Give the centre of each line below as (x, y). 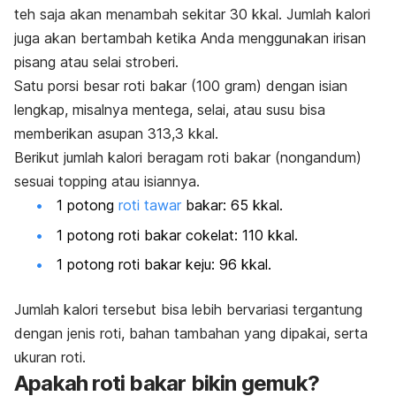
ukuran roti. (52, 358)
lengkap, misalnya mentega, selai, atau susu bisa (170, 110)
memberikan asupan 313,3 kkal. (116, 134)
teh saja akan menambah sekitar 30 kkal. (150, 15)
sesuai (36, 182)
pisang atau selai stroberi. (99, 62)
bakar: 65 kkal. (232, 206)
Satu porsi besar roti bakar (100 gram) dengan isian (181, 86)
